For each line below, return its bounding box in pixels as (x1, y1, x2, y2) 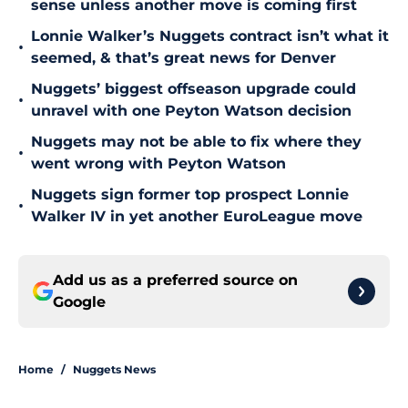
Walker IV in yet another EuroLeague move (31, 208, 362, 226)
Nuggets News (73, 362, 156, 377)
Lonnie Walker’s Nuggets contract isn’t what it (31, 27, 389, 46)
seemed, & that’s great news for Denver (31, 49, 336, 67)
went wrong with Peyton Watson (31, 155, 286, 173)
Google (53, 293, 106, 311)
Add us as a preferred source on (53, 271, 298, 290)
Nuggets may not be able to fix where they (31, 133, 362, 151)
